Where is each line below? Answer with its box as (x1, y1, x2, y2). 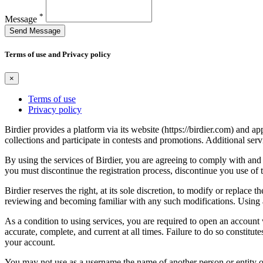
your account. (5, 237, 55, 247)
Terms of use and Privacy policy (5, 49, 111, 59)
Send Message (9, 26, 60, 35)
